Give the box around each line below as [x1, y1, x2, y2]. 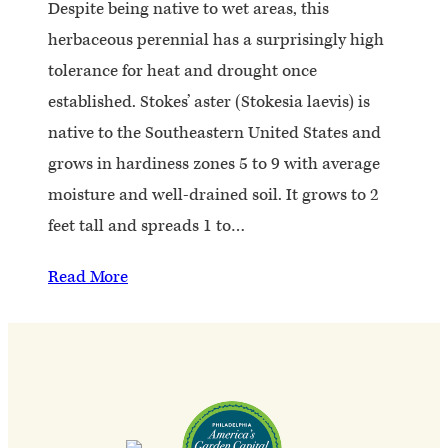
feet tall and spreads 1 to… [48, 214, 245, 237]
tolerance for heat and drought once [48, 59, 317, 82]
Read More [48, 265, 128, 288]
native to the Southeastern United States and [48, 121, 381, 144]
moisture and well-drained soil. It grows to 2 [48, 183, 379, 206]
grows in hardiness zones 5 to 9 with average [48, 152, 380, 175]
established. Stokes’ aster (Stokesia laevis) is [48, 90, 370, 113]
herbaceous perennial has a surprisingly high [48, 28, 384, 51]
